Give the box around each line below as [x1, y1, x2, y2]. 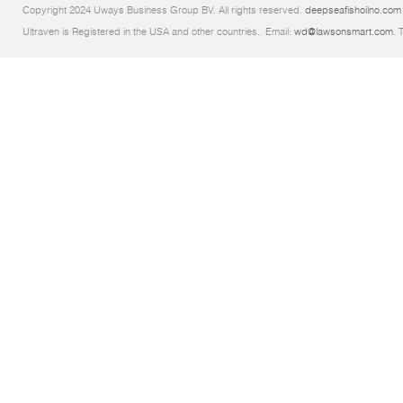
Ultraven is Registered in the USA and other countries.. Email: [22, 25, 294, 38]
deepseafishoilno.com [305, 4, 401, 16]
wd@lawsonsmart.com [294, 25, 393, 38]
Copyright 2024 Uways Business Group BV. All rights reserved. [22, 4, 305, 16]
